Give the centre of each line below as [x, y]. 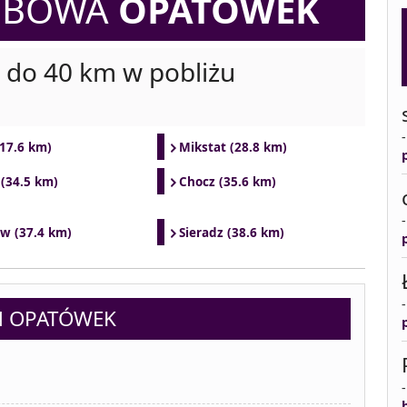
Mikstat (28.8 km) [233, 147]
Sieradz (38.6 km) [231, 233]
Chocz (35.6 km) [227, 182]
